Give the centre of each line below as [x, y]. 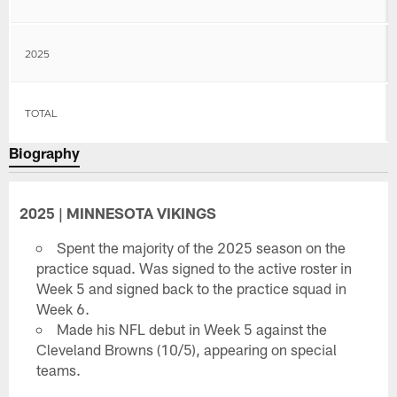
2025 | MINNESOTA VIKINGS [118, 213]
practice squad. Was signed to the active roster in [194, 268]
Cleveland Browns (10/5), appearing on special [186, 350]
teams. [58, 370]
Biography [45, 153]
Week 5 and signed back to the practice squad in [191, 288]
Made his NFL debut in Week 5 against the [192, 329]
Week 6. [62, 309]
